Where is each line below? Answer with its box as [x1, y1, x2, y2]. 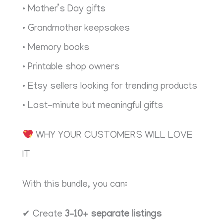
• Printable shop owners [22, 62, 120, 73]
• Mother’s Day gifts [22, 4, 106, 15]
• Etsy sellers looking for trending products [22, 82, 198, 93]
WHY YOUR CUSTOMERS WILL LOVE [33, 131, 193, 142]
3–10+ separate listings [65, 209, 162, 220]
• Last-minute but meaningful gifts [22, 101, 164, 112]
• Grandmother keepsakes [22, 24, 130, 35]
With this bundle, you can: [22, 180, 128, 191]
